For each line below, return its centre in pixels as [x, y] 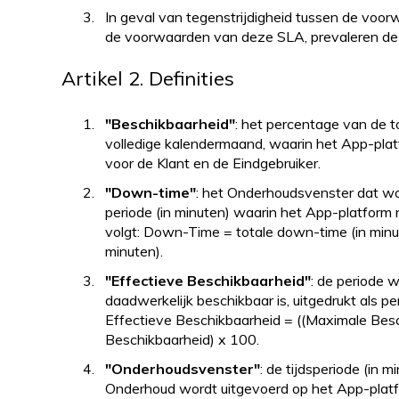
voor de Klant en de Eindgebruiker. [212, 163]
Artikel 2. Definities [147, 79]
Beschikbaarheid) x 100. [182, 340]
